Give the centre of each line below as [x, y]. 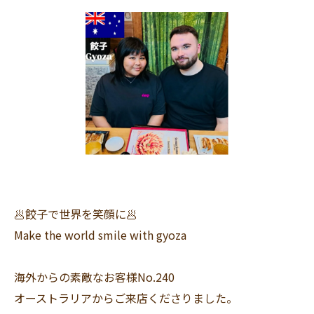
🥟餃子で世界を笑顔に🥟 [76, 214]
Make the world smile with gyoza [100, 235]
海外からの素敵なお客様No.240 [94, 277]
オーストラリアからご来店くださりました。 [126, 298]
